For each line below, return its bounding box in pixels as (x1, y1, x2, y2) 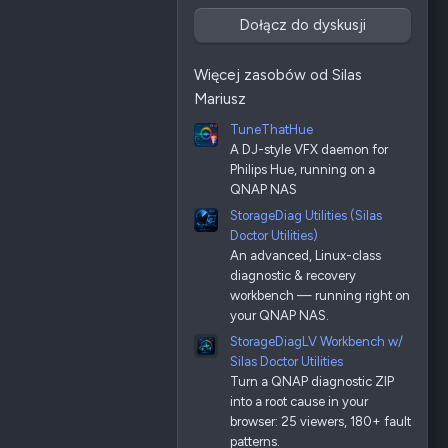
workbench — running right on (230, 288, 410, 304)
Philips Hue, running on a (230, 162, 375, 178)
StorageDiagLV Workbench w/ (230, 333, 403, 349)
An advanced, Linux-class (230, 248, 381, 264)
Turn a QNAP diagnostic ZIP (230, 373, 394, 389)
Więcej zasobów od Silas (194, 65, 362, 84)
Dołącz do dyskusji (238, 15, 366, 34)
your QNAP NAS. (230, 308, 329, 324)
